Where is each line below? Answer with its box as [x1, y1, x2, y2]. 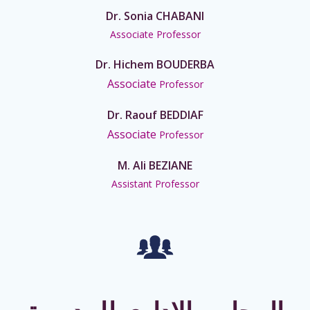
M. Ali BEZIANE [118, 158, 192, 174]
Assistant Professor [111, 177, 199, 191]
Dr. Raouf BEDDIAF [107, 107, 203, 123]
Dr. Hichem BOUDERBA [95, 57, 215, 73]
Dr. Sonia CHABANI [106, 8, 204, 24]
